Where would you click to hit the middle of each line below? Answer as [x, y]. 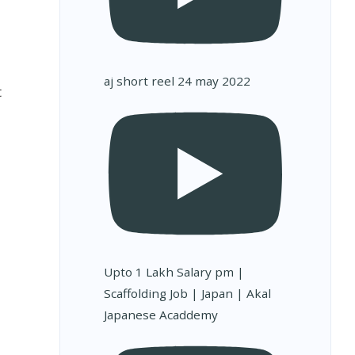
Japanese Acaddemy [160, 314]
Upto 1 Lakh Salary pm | [174, 271]
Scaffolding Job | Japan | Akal [187, 293]
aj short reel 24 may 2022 [177, 81]
